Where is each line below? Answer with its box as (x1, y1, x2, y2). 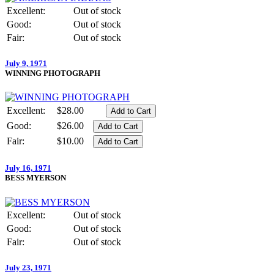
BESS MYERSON (5, 173, 66, 183)
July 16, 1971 (5, 163, 51, 173)
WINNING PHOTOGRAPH (5, 68, 100, 78)
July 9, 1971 (5, 59, 47, 68)
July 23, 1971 (5, 262, 51, 272)
